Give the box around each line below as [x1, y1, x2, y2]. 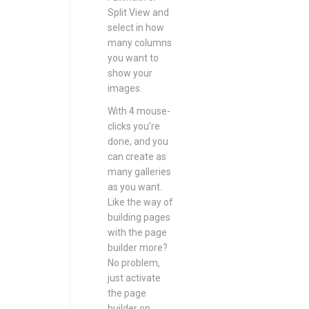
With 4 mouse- [108, 106, 170, 117]
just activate [108, 272, 161, 283]
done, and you [108, 136, 168, 147]
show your [108, 68, 152, 79]
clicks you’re [108, 121, 160, 132]
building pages [108, 212, 170, 223]
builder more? [108, 242, 168, 253]
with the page [108, 227, 167, 238]
